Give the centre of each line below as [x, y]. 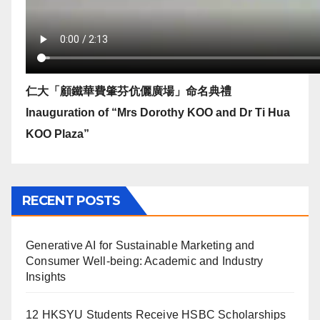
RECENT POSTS [71, 200]
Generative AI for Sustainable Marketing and [140, 245]
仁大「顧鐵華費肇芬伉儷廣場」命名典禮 [129, 91]
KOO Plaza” [57, 134]
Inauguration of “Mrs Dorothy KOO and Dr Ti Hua [158, 112]
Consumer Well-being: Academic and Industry [145, 261]
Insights [46, 276]
